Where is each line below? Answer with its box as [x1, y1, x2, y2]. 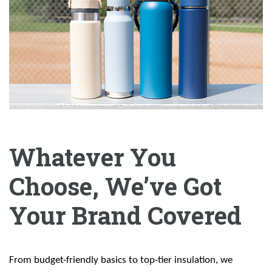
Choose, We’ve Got [9, 169, 222, 202]
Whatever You [9, 140, 176, 173]
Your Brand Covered [9, 199, 242, 231]
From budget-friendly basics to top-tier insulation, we [9, 254, 233, 265]
